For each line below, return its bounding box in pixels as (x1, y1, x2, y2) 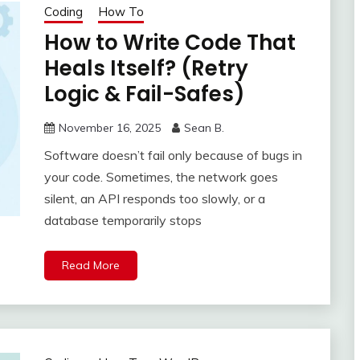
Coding (43, 4, 83, 20)
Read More (61, 258, 120, 273)
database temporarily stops (43, 212, 202, 229)
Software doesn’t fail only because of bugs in (43, 147, 302, 164)
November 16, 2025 (58, 121, 161, 136)
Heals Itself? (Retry (43, 54, 248, 84)
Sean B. (183, 121, 224, 136)
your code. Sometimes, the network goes (43, 169, 278, 186)
